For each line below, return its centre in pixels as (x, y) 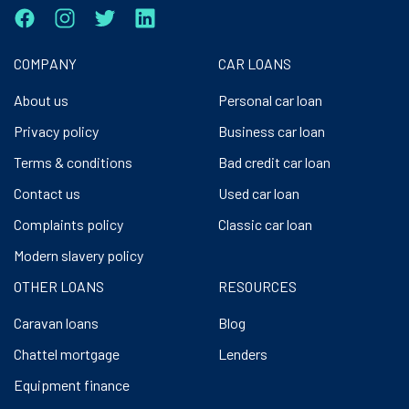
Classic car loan (265, 224)
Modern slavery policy (79, 255)
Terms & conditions (73, 162)
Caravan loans (56, 322)
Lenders (243, 353)
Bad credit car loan (274, 162)
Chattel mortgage (67, 353)
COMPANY (45, 63)
